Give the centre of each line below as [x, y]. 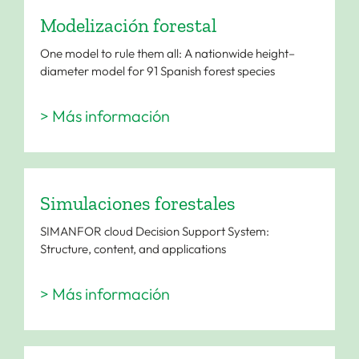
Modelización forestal [128, 25]
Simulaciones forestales [137, 203]
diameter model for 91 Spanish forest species [157, 71]
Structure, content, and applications [133, 248]
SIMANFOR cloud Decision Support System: [154, 231]
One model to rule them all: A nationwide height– [167, 53]
